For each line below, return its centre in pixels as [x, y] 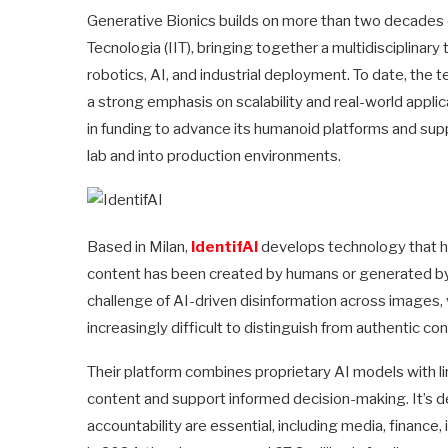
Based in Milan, [139, 246]
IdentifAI [224, 246]
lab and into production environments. [214, 155]
